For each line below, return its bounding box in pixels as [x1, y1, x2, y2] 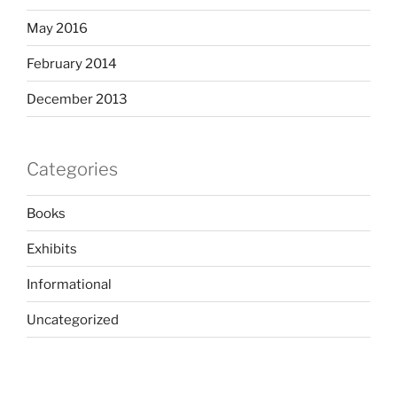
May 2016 [27, 19, 88, 36]
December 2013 [27, 90, 128, 107]
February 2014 [27, 55, 117, 72]
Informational [27, 276, 112, 292]
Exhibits [27, 240, 77, 257]
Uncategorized [27, 311, 119, 328]
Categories [27, 159, 118, 181]
